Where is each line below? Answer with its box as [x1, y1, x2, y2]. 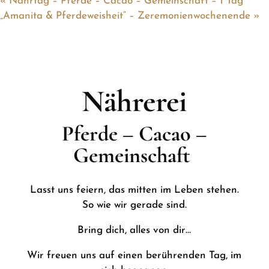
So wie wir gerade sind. [82, 200, 187, 210]
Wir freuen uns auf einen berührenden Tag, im [27, 250, 242, 261]
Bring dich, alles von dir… [77, 225, 192, 235]
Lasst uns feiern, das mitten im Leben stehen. [29, 185, 239, 195]
